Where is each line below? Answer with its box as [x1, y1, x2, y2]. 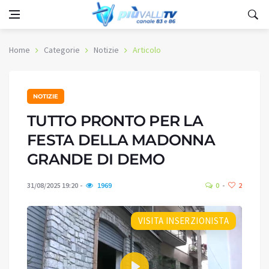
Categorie [44, 44, 80, 55]
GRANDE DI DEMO [27, 150, 165, 168]
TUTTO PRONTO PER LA [27, 112, 203, 130]
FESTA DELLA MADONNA [27, 131, 215, 149]
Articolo [133, 44, 161, 55]
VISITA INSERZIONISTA [138, 215, 229, 226]
